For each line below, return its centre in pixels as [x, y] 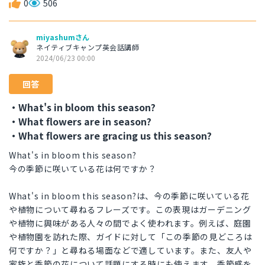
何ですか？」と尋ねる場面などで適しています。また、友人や [130, 251]
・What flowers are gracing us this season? [110, 136]
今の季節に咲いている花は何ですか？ [83, 169]
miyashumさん [63, 37]
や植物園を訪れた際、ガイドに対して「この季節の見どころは [131, 237]
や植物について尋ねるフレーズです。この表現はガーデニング [130, 210]
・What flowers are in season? [80, 122]
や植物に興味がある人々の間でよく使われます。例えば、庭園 [130, 223]
